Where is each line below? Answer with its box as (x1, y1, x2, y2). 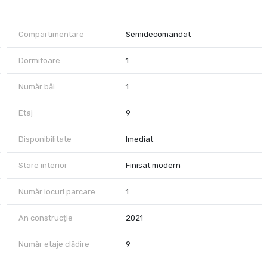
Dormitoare (18, 56, 60, 66)
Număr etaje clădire (18, 240, 89, 249)
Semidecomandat (126, 30, 191, 39)
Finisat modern (126, 161, 181, 170)
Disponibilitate (18, 135, 72, 144)
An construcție (18, 213, 73, 223)
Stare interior (18, 161, 67, 170)
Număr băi (18, 82, 55, 92)
